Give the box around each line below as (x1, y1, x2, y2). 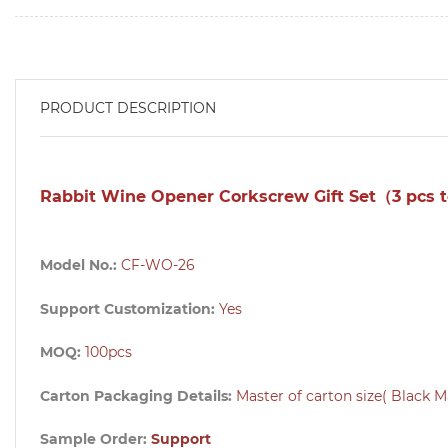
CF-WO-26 (121, 255, 195, 274)
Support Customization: (40, 299, 219, 318)
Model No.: (40, 255, 121, 274)
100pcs (85, 343, 132, 362)
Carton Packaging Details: (40, 386, 236, 405)
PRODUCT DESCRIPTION (40, 99, 216, 118)
